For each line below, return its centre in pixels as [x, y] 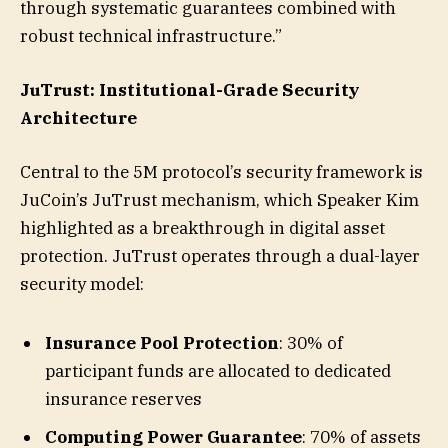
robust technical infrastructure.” [151, 35]
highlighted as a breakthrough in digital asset [202, 228]
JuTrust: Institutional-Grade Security [190, 89]
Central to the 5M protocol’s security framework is [221, 172]
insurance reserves [123, 398]
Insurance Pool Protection [162, 342]
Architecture [78, 117]
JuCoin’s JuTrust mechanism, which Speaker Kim [219, 200]
